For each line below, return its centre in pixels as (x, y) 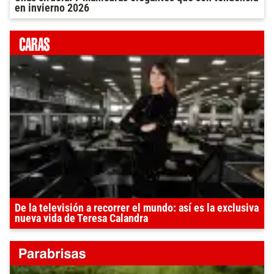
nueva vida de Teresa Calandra (81, 219)
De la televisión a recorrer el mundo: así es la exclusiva (137, 208)
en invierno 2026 (52, 8)
